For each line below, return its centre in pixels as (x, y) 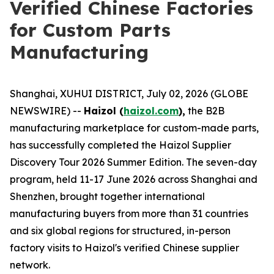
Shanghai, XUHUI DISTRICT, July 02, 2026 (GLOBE (129, 94)
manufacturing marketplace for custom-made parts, (134, 128)
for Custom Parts (90, 30)
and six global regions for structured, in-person (120, 231)
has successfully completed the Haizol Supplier (120, 145)
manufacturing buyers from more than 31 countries (129, 213)
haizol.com (151, 111)
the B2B (205, 111)
